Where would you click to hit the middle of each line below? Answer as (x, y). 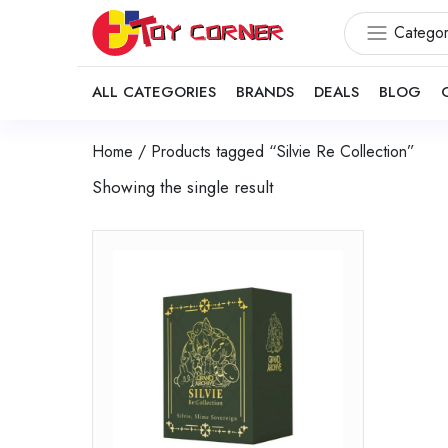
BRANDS (265, 92)
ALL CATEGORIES (154, 92)
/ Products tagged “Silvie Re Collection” (274, 152)
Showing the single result (182, 186)
